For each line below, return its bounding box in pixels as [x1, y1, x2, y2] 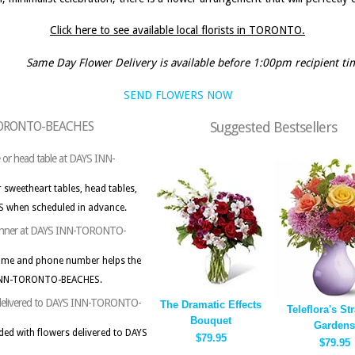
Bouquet [190, 315, 231, 326]
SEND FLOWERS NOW [123, 89, 232, 101]
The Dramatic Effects [160, 299, 261, 311]
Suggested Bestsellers [210, 119, 337, 136]
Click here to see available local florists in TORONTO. [50, 24, 305, 36]
